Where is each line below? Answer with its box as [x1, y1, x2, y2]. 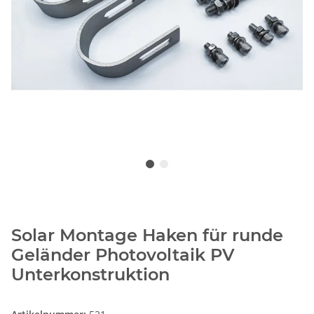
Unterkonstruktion [11, 264, 170, 285]
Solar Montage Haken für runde [11, 225, 283, 246]
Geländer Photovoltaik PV [11, 245, 235, 266]
